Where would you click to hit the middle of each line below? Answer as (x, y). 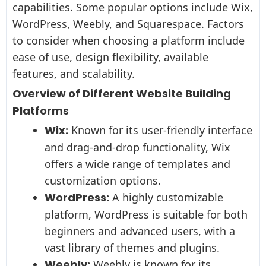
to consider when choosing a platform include (129, 40)
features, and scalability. (74, 74)
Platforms (41, 110)
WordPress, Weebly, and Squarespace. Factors (128, 24)
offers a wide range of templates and (137, 164)
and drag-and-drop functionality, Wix (137, 147)
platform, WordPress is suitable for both (146, 214)
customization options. (103, 180)
